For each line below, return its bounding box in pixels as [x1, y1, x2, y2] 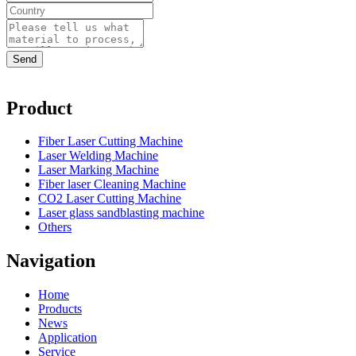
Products [38, 302, 82, 316]
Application [38, 331, 97, 345]
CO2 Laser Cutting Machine [38, 192, 181, 206]
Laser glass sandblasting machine [38, 206, 204, 220]
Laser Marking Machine [38, 163, 159, 177]
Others [38, 220, 72, 234]
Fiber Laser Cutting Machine [38, 134, 183, 149]
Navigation [6, 250, 95, 272]
